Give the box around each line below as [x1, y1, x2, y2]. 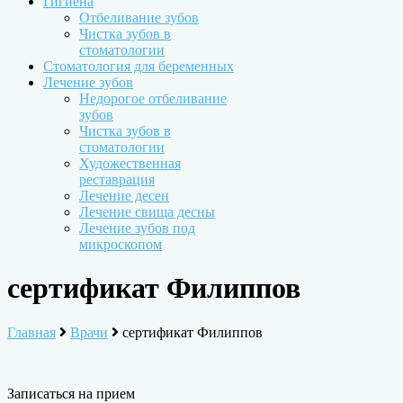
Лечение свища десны [79, 203, 215, 219]
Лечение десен [79, 187, 169, 203]
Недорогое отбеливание [79, 90, 227, 106]
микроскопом [79, 236, 162, 252]
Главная [7, 324, 56, 340]
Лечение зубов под [79, 219, 195, 236]
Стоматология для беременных [43, 58, 234, 74]
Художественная [79, 155, 181, 171]
